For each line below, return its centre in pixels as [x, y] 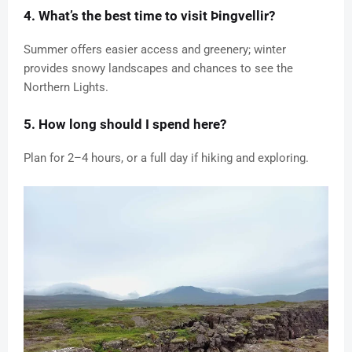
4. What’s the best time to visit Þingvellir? [149, 16]
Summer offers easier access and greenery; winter [155, 50]
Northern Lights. [66, 88]
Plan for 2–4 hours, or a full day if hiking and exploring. [166, 158]
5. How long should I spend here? [125, 125]
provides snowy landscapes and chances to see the [158, 69]
